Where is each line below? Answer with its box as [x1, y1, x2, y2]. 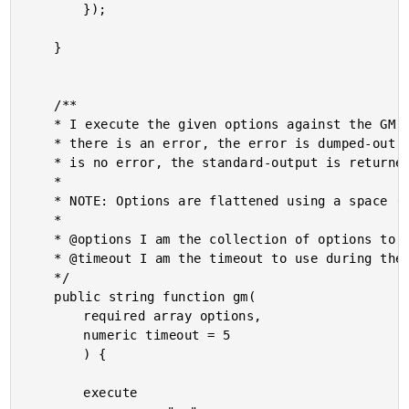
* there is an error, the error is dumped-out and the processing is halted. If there [25, 136, 55, 151]
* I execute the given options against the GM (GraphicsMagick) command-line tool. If [25, 117, 55, 131]
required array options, [25, 309, 84, 323]
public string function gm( [25, 289, 55, 304]
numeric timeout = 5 [25, 328, 84, 342]
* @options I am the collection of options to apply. [25, 232, 55, 246]
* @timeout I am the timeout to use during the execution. [25, 251, 55, 266]
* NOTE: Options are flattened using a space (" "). [25, 194, 55, 208]
